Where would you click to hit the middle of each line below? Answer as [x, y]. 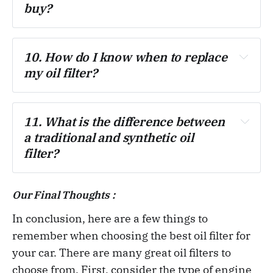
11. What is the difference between [124, 122]
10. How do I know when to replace [126, 57]
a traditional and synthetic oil [109, 138]
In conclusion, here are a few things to [110, 219]
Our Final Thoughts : [64, 195]
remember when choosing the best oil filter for [131, 236]
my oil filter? [61, 73]
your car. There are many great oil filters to [122, 253]
